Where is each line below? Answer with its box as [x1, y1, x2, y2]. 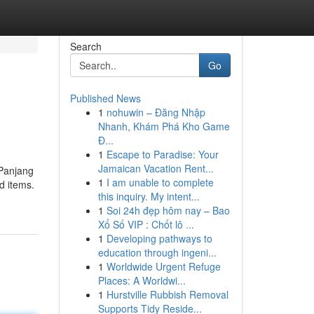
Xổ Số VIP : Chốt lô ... [97, 217, 194, 231]
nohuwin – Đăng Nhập [106, 105, 205, 119]
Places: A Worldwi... [97, 273, 186, 287]
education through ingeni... [97, 245, 217, 259]
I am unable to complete [106, 175, 214, 189]
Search [69, 39, 102, 53]
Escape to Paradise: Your [106, 147, 219, 161]
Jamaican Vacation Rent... [97, 161, 214, 175]
